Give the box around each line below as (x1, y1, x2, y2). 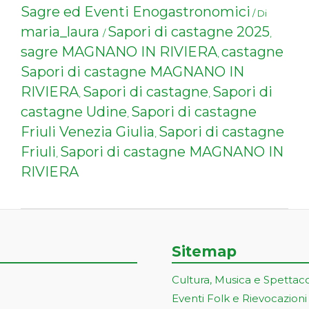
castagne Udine (21, 103, 128, 121)
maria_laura (21, 23, 100, 41)
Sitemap (172, 243, 237, 261)
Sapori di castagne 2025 (108, 23, 270, 41)
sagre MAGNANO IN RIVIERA (21, 43, 218, 61)
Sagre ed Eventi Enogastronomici (21, 3, 251, 21)
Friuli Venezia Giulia (21, 123, 155, 141)
